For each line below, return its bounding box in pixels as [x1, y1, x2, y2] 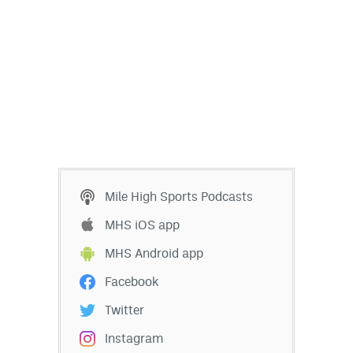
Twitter [105, 303, 144, 318]
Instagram [105, 331, 163, 347]
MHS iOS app [105, 217, 180, 233]
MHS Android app [105, 246, 203, 262]
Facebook [105, 274, 158, 290]
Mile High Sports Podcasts [105, 189, 253, 205]
